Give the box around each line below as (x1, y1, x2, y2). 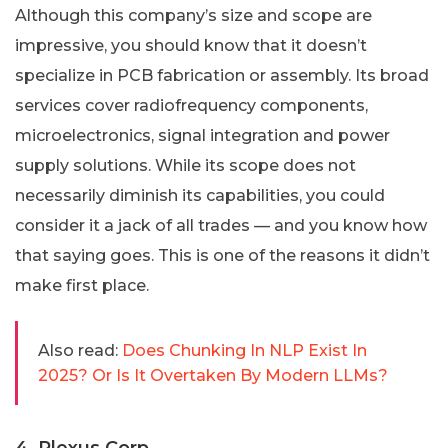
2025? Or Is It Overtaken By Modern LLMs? (38, 365, 388, 385)
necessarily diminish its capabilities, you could (15, 185, 385, 205)
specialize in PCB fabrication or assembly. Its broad (15, 65, 429, 85)
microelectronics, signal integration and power (15, 125, 390, 145)
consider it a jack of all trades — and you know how (15, 215, 427, 235)
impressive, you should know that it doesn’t (15, 35, 367, 55)
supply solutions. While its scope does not (15, 155, 356, 175)
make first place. (15, 275, 149, 295)
